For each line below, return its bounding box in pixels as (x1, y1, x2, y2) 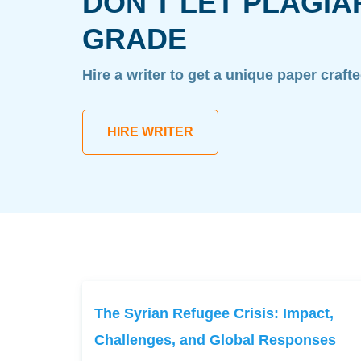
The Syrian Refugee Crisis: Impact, (94, 305, 334, 322)
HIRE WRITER (107, 125, 193, 139)
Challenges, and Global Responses (94, 331, 336, 348)
